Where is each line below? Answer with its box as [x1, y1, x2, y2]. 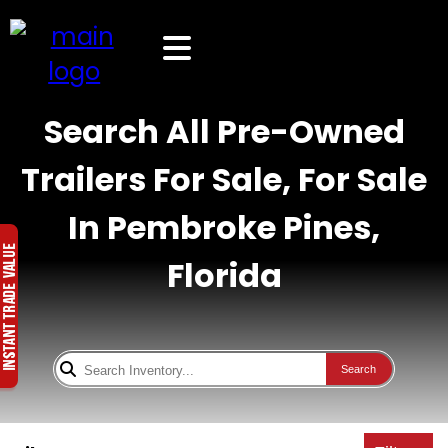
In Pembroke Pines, [68, 205, 380, 250]
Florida [166, 253, 282, 298]
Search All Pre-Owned [43, 109, 405, 154]
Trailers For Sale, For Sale [21, 157, 427, 202]
